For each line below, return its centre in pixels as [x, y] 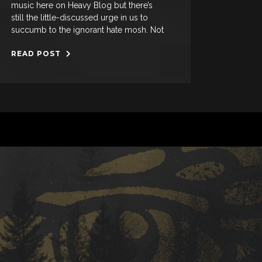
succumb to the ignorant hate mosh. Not [88, 30]
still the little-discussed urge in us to [80, 18]
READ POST [37, 53]
